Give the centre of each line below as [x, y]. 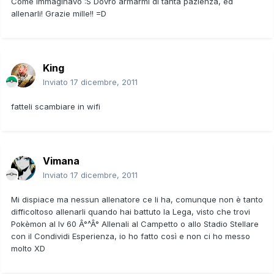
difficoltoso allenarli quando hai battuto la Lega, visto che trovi [131, 211]
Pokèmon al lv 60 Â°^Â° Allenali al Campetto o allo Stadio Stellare [135, 224]
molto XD [28, 248]
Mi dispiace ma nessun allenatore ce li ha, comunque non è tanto [137, 199]
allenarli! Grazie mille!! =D [59, 13]
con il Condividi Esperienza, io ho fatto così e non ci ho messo [131, 236]
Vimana [61, 161]
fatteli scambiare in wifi [56, 106]
